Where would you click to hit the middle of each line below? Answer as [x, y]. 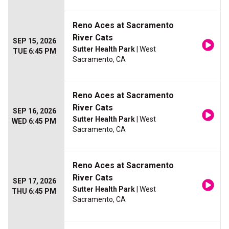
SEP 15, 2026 [35, 41]
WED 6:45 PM [34, 121]
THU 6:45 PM [34, 191]
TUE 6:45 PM [35, 51]
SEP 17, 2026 [35, 181]
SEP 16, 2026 [35, 111]
